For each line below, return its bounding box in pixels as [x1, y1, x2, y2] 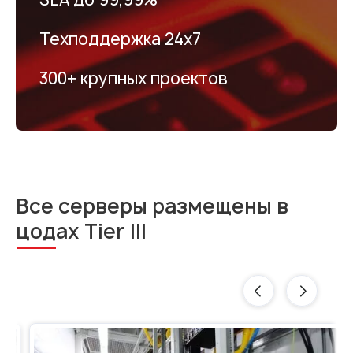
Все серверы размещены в [16, 192, 288, 220]
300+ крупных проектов [39, 68, 228, 89]
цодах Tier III [16, 217, 147, 245]
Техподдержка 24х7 [39, 28, 201, 50]
